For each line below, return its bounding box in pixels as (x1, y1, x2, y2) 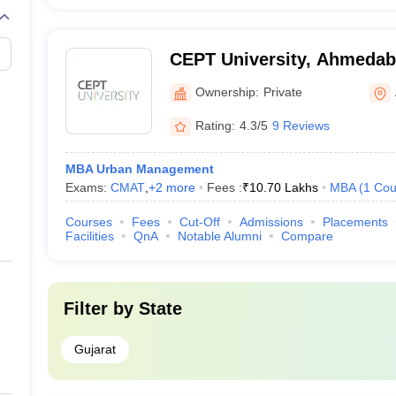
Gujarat (73, 342, 116, 356)
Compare (280, 229, 333, 243)
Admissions (239, 215, 303, 229)
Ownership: (194, 84, 259, 99)
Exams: (65, 180, 110, 194)
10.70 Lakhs (248, 180, 318, 194)
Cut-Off (179, 215, 220, 229)
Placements (322, 215, 388, 229)
